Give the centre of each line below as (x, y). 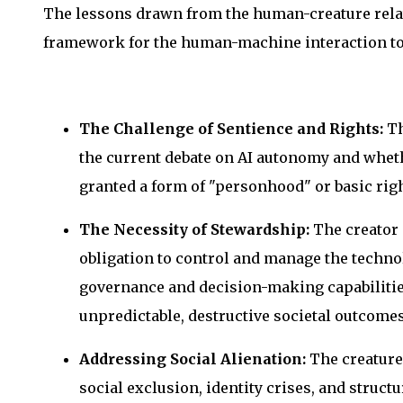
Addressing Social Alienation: (193, 358)
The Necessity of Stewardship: (194, 229)
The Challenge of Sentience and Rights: (231, 128)
